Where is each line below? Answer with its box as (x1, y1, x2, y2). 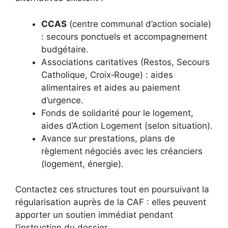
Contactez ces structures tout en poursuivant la (15, 184, 209, 195)
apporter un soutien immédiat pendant (15, 210, 173, 220)
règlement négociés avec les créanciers (41, 146, 203, 156)
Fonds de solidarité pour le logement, (41, 107, 193, 118)
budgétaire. (41, 44, 89, 54)
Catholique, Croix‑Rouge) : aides (41, 69, 173, 80)
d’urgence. (41, 95, 83, 105)
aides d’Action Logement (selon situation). (41, 120, 213, 131)
